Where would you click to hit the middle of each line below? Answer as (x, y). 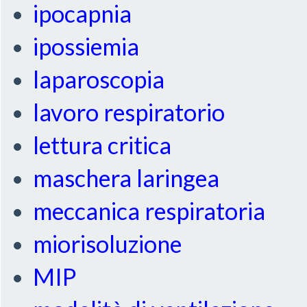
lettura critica (102, 145)
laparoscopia (99, 79)
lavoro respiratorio (129, 112)
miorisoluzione (108, 244)
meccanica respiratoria (149, 211)
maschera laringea (126, 178)
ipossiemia (86, 47)
